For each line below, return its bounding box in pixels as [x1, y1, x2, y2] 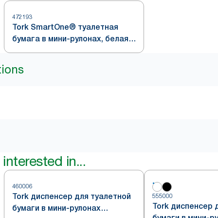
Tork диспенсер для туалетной [12, 192, 131, 201]
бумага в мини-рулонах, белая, [12, 34, 130, 43]
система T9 [12, 46, 56, 55]
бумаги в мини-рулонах [12, 203, 101, 213]
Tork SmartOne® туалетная [12, 22, 118, 32]
